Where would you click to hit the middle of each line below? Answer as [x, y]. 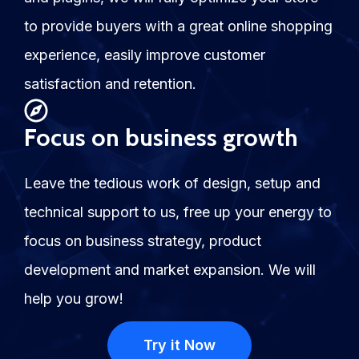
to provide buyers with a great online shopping [178, 26]
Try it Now [179, 345]
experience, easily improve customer [145, 55]
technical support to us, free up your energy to [178, 212]
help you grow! [74, 299]
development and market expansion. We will [170, 270]
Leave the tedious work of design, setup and [172, 184]
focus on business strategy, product [143, 241]
